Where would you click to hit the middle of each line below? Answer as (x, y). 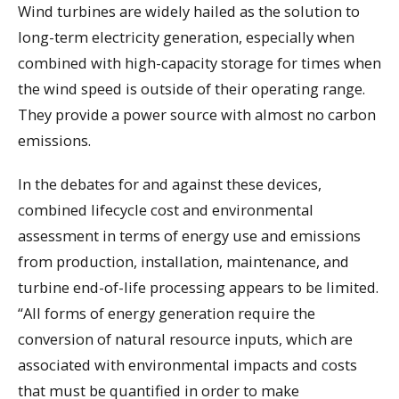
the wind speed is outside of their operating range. (191, 89)
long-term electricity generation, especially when (186, 37)
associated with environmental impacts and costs (187, 365)
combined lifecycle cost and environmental (166, 210)
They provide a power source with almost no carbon (197, 115)
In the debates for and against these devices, (170, 184)
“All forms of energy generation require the (167, 313)
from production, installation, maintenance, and (183, 262)
